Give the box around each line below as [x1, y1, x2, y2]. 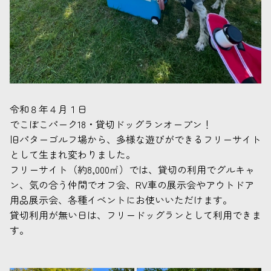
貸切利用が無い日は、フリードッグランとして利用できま [10, 207, 261, 223]
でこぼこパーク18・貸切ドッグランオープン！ [10, 117, 212, 132]
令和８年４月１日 [10, 102, 87, 117]
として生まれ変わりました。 [10, 147, 135, 162]
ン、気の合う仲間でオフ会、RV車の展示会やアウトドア [10, 177, 254, 192]
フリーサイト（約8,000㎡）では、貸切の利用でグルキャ [10, 162, 255, 177]
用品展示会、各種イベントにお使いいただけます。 [10, 192, 232, 207]
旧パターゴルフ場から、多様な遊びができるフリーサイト [10, 132, 261, 147]
